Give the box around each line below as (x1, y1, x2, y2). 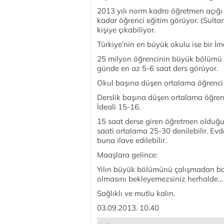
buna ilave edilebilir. (97, 135, 166, 145)
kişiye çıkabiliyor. (97, 25, 155, 34)
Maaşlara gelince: (97, 150, 157, 159)
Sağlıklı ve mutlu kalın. (97, 188, 175, 198)
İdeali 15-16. (97, 102, 140, 111)
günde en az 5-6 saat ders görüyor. (97, 63, 218, 73)
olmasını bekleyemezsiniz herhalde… (97, 174, 223, 183)
